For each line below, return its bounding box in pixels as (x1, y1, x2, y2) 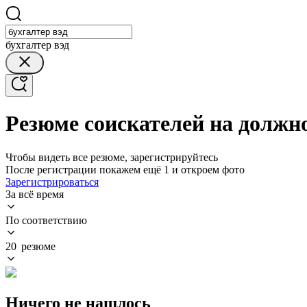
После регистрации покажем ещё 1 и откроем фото (5, 163, 245, 175)
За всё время (5, 188, 64, 200)
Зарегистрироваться (5, 175, 99, 188)
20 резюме (5, 240, 56, 252)
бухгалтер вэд (5, 39, 69, 51)
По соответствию (5, 214, 87, 226)
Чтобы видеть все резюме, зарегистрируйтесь (5, 151, 218, 163)
